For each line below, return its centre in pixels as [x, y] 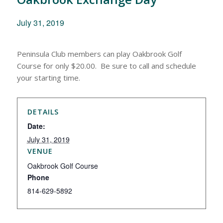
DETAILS [43, 112]
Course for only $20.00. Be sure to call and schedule [106, 66]
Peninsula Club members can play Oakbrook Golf [99, 54]
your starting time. [48, 78]
